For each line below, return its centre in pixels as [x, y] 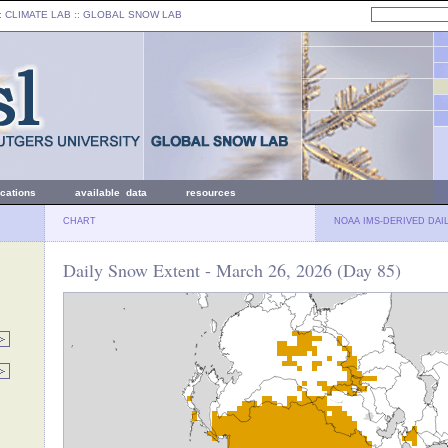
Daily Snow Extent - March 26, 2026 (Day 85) [232, 270]
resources [211, 192]
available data [111, 192]
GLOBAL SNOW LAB [132, 14]
